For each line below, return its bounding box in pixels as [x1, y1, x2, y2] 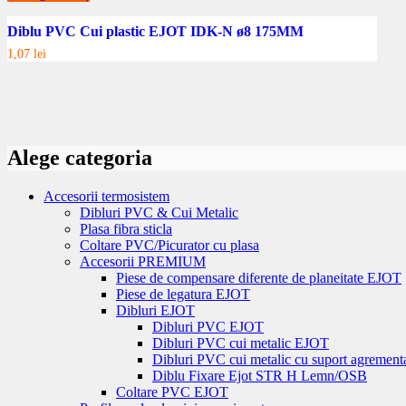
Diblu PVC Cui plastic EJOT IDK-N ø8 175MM [7, 24, 304, 40]
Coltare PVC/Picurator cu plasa [80, 237, 259, 253]
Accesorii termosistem [43, 188, 169, 204]
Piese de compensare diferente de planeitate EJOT [116, 269, 401, 285]
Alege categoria [7, 145, 152, 169]
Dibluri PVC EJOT [152, 318, 264, 334]
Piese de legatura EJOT [116, 285, 250, 302]
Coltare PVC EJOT [116, 383, 228, 400]
